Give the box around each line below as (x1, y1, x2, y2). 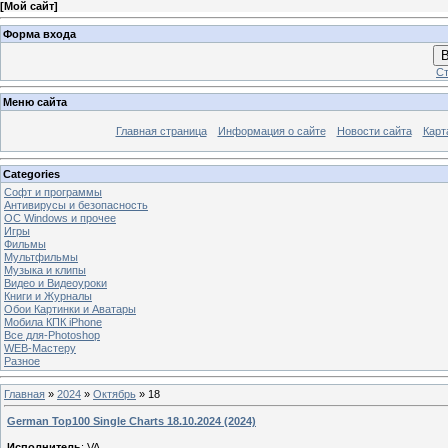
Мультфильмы (4, 250, 78, 263)
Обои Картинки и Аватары (4, 302, 136, 315)
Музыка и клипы (4, 263, 86, 276)
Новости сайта (336, 125, 412, 138)
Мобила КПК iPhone (4, 315, 102, 328)
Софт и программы (4, 185, 102, 198)
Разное (4, 354, 40, 367)
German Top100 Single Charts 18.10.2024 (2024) (7, 415, 256, 428)
